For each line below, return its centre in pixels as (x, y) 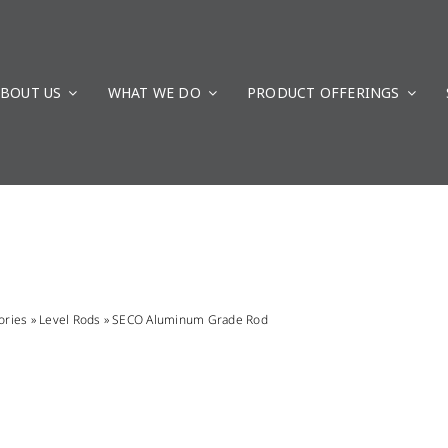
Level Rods (70, 320)
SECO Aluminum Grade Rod (190, 320)
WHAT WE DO (154, 92)
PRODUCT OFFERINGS (323, 92)
